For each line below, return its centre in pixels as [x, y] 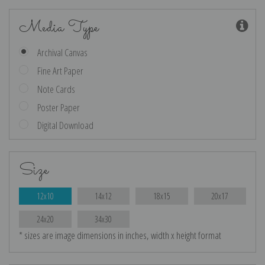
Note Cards [56, 89]
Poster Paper [59, 107]
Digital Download [66, 125]
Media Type [59, 28]
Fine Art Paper [61, 70]
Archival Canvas [63, 52]
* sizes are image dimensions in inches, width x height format [120, 235]
